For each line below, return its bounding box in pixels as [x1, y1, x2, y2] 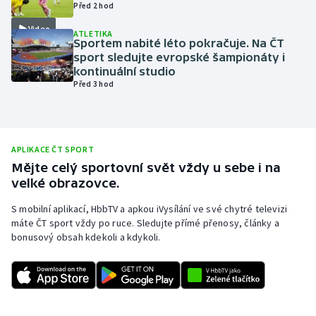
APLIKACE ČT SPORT [11, 144, 95, 155]
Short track [25, 251, 80, 265]
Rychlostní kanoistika [25, 217, 130, 231]
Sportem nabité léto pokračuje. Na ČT [73, 37, 285, 50]
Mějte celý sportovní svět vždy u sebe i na [11, 160, 281, 176]
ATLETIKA [73, 28, 114, 39]
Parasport [25, 48, 74, 62]
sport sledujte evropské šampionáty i [73, 51, 286, 64]
